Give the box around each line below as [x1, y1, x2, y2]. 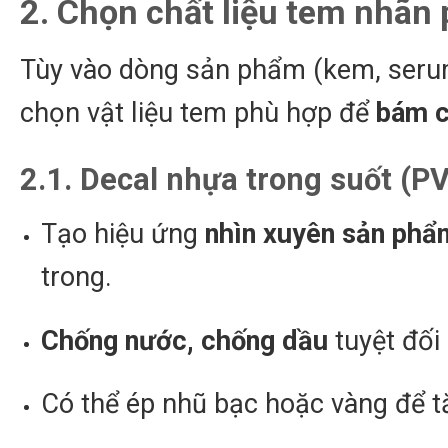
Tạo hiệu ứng [40, 217, 205, 250]
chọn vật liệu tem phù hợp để [20, 97, 376, 130]
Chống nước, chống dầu [40, 324, 328, 357]
